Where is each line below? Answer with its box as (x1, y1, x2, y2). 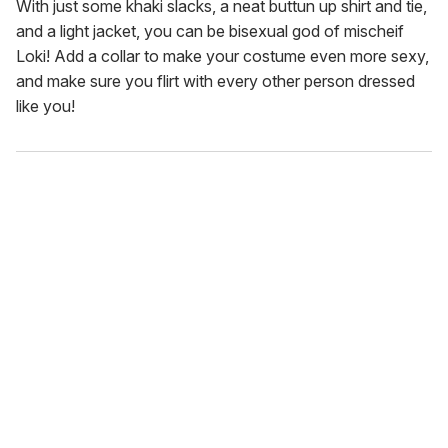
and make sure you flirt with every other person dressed (16, 70, 415, 91)
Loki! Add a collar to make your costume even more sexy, (16, 45, 429, 66)
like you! (16, 95, 75, 116)
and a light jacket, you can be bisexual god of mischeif (16, 20, 404, 41)
